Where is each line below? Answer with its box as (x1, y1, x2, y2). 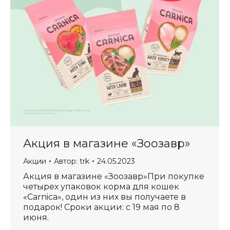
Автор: (54, 157, 80, 166)
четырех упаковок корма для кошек (23, 182, 179, 191)
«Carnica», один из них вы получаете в (23, 192, 186, 202)
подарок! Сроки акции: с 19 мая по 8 (23, 202, 180, 212)
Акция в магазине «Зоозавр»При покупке (23, 171, 204, 181)
